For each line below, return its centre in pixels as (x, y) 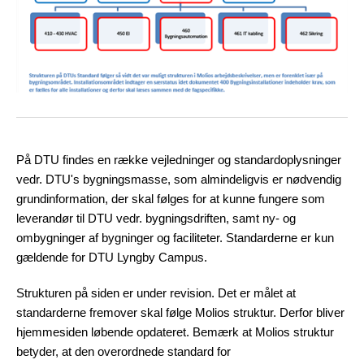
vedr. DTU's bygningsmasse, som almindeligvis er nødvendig (179, 180)
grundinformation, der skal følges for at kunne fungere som (171, 199)
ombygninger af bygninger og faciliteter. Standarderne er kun (175, 238)
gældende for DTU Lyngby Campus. (112, 258)
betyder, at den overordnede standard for (123, 352)
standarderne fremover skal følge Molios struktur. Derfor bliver (180, 313)
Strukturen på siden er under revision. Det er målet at (156, 293)
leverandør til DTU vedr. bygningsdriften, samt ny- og (156, 219)
